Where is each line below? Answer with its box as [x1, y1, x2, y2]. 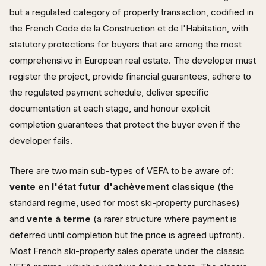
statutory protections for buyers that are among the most [9, 38, 242, 50]
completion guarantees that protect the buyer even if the [9, 118, 240, 130]
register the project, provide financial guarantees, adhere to [9, 70, 251, 82]
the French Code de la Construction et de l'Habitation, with [9, 22, 248, 34]
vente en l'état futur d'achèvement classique [9, 180, 215, 192]
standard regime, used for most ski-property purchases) [9, 197, 240, 208]
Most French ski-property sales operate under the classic [9, 245, 245, 256]
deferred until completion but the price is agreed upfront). [9, 229, 245, 240]
